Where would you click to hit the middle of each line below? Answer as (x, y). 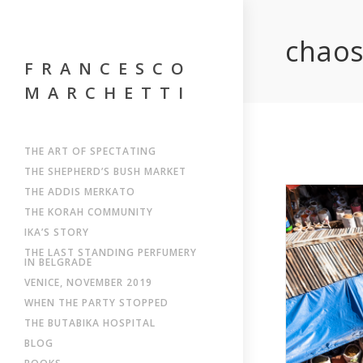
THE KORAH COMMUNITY (89, 212)
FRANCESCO (108, 68)
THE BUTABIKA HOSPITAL (90, 323)
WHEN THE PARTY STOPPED (96, 303)
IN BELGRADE (58, 262)
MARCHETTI (108, 93)
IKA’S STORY (57, 232)
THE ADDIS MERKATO (80, 192)
